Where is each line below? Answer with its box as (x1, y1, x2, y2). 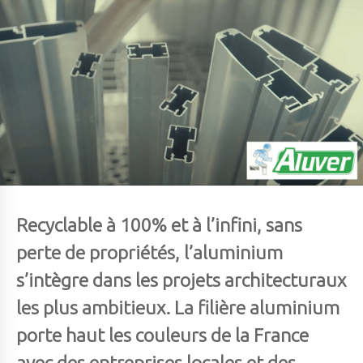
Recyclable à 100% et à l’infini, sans (16, 214, 302, 235)
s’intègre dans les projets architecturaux (16, 269, 346, 290)
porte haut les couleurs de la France (16, 324, 309, 345)
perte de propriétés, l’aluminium (16, 241, 283, 263)
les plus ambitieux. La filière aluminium (16, 297, 340, 318)
